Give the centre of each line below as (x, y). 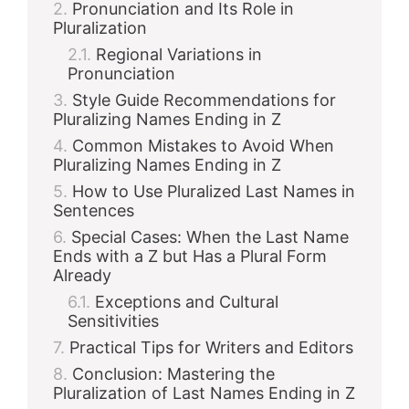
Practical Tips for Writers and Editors (211, 347)
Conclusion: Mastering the (173, 374)
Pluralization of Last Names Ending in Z (204, 393)
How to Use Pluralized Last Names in (214, 191)
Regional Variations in (179, 54)
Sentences (94, 210)
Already (82, 275)
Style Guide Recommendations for (204, 100)
